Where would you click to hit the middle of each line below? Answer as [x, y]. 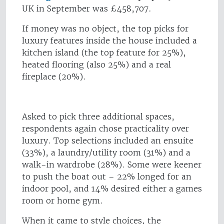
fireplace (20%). [54, 77]
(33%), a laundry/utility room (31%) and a [106, 153]
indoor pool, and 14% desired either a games [112, 189]
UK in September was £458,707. [88, 9]
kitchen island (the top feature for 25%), [104, 53]
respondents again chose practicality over [105, 129]
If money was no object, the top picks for [105, 29]
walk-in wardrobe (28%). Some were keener [112, 165]
